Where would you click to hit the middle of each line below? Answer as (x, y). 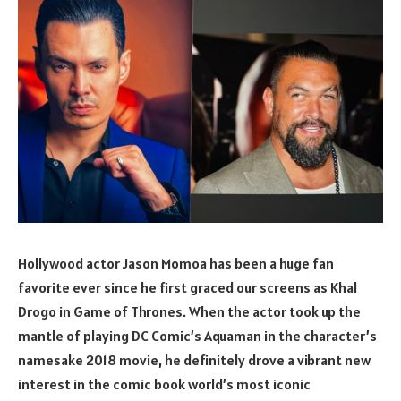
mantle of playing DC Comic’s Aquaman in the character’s (197, 335)
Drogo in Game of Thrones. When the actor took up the (189, 311)
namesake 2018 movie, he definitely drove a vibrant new (194, 359)
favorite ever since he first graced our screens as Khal (188, 287)
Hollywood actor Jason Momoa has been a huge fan (176, 263)
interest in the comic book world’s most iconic (164, 384)
